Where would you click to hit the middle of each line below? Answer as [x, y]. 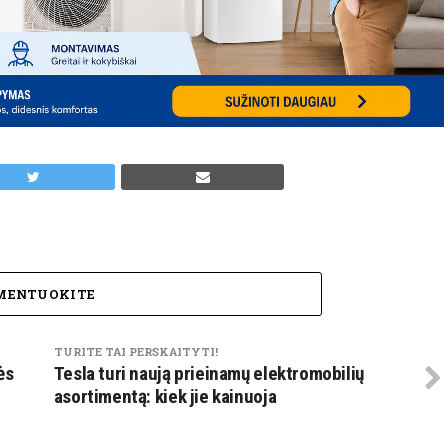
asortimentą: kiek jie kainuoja [165, 396]
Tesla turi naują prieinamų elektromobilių [208, 373]
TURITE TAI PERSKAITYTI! [135, 351]
